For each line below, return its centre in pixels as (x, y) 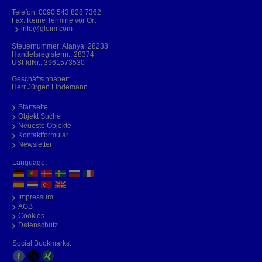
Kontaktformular (43, 135)
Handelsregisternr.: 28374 (53, 54)
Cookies (31, 216)
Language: (30, 162)
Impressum (36, 197)
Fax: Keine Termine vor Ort (54, 20)
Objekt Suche (39, 116)
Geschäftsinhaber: (41, 79)
